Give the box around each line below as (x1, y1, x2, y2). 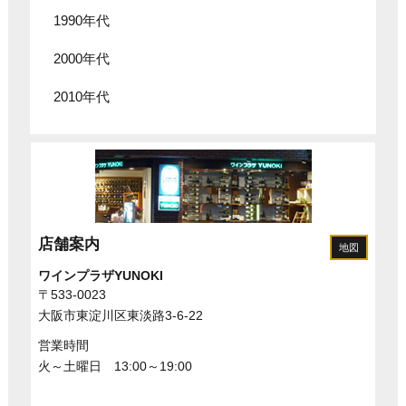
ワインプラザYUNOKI (37, 267, 163, 283)
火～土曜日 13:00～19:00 (37, 358, 192, 373)
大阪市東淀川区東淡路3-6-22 (37, 307, 203, 323)
